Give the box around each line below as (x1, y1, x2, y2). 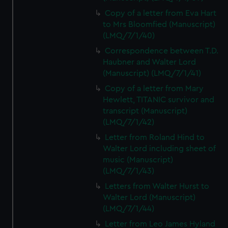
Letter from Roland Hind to (105, 133, 205, 141)
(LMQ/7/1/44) (103, 205, 155, 213)
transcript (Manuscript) (103, 107, 188, 115)
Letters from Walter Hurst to (105, 182, 210, 190)
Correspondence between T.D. (105, 47, 219, 55)
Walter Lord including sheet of (103, 145, 216, 153)
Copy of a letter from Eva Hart (105, 9, 217, 17)
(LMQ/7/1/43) (103, 167, 155, 175)
